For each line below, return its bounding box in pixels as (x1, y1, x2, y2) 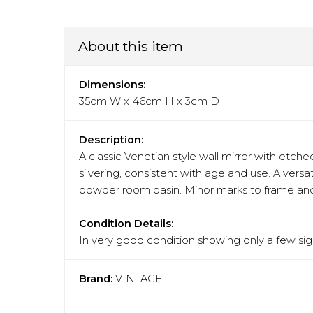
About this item (78, 38, 183, 55)
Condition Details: (79, 217, 173, 231)
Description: (79, 133, 143, 147)
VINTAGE (115, 272, 162, 286)
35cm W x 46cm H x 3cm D (79, 95, 219, 108)
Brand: (79, 272, 112, 286)
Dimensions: (79, 78, 145, 92)
